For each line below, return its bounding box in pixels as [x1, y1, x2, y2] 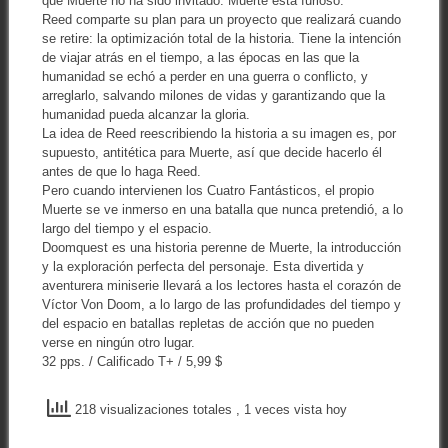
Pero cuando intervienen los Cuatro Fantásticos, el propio [41, 183, 374, 199]
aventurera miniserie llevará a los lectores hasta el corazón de [41, 278, 401, 294]
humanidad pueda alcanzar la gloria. [41, 107, 250, 123]
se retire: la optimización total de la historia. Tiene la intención [41, 31, 401, 47]
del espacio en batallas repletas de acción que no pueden [41, 316, 374, 332]
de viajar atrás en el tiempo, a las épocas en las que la [41, 50, 359, 66]
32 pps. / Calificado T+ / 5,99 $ [41, 354, 222, 370]
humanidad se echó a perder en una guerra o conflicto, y [41, 69, 368, 85]
